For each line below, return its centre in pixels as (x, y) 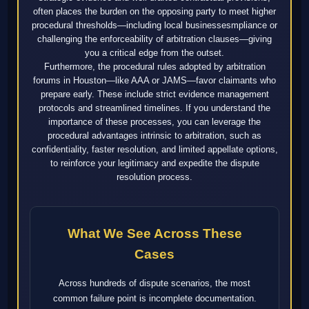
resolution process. (154, 177)
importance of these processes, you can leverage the (154, 122)
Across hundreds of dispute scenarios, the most (154, 283)
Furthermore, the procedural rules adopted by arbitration (154, 67)
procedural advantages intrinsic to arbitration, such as (154, 136)
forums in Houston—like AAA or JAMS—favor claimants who (154, 81)
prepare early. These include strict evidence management (154, 94)
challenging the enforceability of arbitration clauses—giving (154, 39)
